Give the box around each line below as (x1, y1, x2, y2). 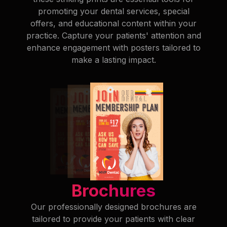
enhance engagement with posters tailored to (26, 43, 201, 53)
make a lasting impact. (71, 55, 156, 65)
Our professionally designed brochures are (30, 202, 197, 212)
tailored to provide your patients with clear (32, 214, 195, 224)
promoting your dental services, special (37, 6, 190, 17)
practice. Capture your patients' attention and (26, 30, 201, 41)
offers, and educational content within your (30, 18, 197, 29)
